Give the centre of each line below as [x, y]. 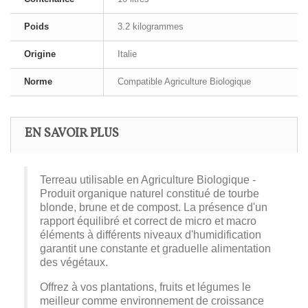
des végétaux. [75, 262]
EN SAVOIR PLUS [72, 133]
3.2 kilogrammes [151, 26]
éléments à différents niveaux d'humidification [151, 234]
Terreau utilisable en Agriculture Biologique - [148, 179]
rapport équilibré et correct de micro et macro [148, 220]
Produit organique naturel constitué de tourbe [150, 193]
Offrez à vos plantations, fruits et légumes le [145, 286]
